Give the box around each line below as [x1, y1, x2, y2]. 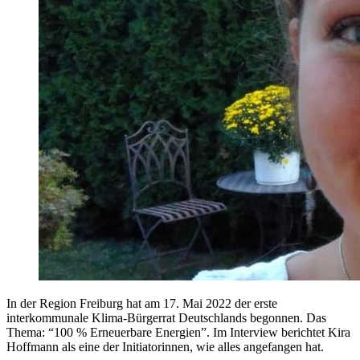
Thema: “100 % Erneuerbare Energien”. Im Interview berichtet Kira [6, 325, 350, 339]
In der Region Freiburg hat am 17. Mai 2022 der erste [6, 296, 277, 310]
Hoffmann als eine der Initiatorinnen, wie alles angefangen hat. [6, 339, 324, 354]
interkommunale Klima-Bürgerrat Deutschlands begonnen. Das [6, 310, 326, 325]
